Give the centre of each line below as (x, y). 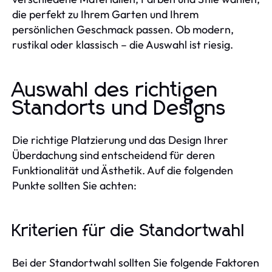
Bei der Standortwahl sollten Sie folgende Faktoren (136, 262)
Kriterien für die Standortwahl (128, 231)
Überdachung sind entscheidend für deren (114, 155)
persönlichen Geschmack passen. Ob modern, (123, 29)
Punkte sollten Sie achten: (74, 185)
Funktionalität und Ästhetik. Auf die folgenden (123, 170)
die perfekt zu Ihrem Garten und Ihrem (105, 14)
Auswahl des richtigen (115, 90)
